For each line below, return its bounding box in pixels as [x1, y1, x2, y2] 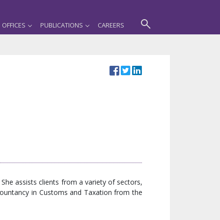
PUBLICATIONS [40, 21, 83, 29]
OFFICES [2, 21, 26, 29]
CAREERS [98, 21, 124, 29]
